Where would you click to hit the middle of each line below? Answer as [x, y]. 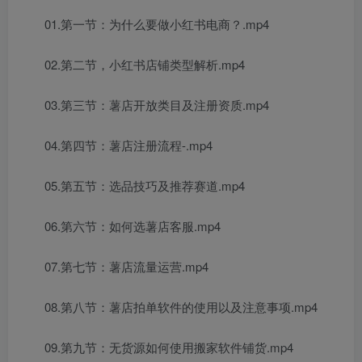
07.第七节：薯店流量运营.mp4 [126, 266]
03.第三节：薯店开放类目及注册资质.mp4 [157, 104]
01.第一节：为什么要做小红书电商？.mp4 [157, 23]
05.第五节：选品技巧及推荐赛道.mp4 [145, 185]
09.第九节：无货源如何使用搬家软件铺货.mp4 [169, 347]
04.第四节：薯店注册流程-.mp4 [128, 145]
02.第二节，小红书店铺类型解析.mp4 [145, 64]
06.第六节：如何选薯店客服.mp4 [133, 225]
